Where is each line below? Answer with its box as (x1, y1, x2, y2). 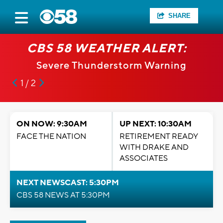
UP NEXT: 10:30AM (119, 119, 192, 129)
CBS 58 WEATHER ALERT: (26, 41, 187, 56)
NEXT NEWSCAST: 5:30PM (16, 178, 119, 188)
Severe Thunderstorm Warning (36, 59, 187, 72)
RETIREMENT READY (119, 131, 198, 141)
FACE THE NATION (16, 131, 86, 141)
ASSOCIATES (119, 153, 168, 163)
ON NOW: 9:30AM (16, 119, 87, 129)
